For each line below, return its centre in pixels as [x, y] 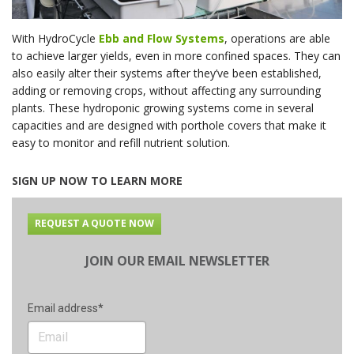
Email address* [66, 309]
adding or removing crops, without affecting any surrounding [166, 90]
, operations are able [277, 38]
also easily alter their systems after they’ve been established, [167, 73]
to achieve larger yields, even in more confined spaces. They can [176, 55]
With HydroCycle [55, 38]
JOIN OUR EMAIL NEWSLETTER [177, 261]
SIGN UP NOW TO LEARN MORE [97, 180]
